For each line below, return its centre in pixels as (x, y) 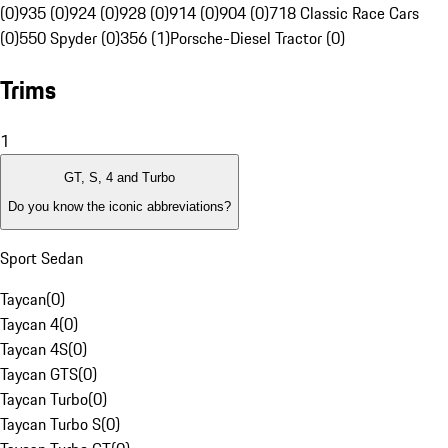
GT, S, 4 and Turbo (119, 178)
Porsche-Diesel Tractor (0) (257, 38)
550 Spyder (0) (69, 38)
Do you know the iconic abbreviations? (119, 206)
